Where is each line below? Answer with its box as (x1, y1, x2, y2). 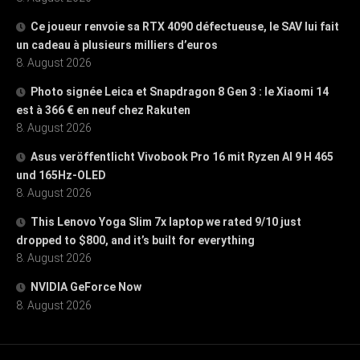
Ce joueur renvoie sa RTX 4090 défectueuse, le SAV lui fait (31, 19, 339, 33)
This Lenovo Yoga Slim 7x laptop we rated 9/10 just (31, 215, 301, 228)
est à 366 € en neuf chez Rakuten (16, 103, 190, 117)
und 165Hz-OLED (16, 168, 106, 182)
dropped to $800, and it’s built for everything (16, 233, 255, 247)
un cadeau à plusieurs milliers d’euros (16, 38, 218, 51)
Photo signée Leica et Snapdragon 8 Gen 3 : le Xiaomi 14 (31, 84, 329, 98)
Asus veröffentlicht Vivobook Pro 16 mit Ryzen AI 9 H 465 (31, 149, 333, 163)
